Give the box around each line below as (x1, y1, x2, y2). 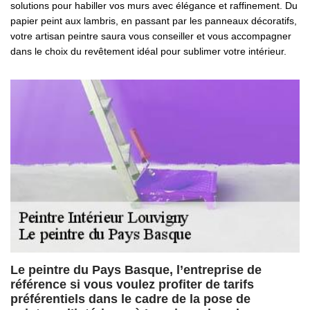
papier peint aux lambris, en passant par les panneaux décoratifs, (10, 15, 297, 26)
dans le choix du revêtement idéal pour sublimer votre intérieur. (10, 46, 286, 57)
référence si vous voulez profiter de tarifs (10, 277, 254, 291)
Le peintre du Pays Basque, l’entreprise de (10, 263, 262, 277)
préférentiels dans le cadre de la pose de (10, 292, 250, 306)
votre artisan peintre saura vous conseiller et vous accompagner (10, 30, 291, 42)
